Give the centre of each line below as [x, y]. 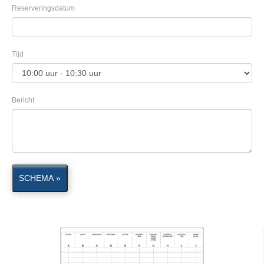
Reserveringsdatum [43, 8]
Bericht [23, 100]
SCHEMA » [40, 178]
